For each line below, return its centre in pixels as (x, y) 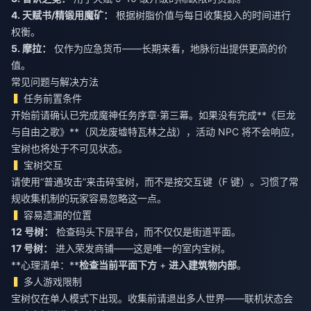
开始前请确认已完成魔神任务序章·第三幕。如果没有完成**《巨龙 (153, 115)
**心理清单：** (45, 264)
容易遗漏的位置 (58, 215)
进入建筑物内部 (203, 264)
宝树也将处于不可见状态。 (69, 148)
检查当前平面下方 (118, 264)
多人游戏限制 (53, 281)
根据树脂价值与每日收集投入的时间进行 (202, 15)
